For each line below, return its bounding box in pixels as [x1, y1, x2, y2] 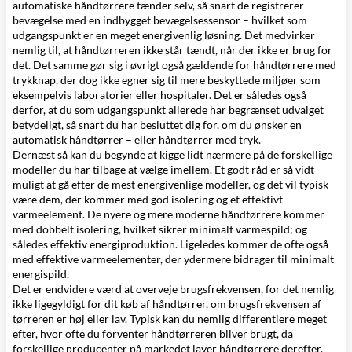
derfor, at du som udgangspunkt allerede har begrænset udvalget [13, 103, 324, 116]
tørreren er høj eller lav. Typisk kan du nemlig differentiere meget [13, 312, 327, 325]
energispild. [13, 267, 69, 280]
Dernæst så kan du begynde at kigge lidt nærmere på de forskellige [13, 148, 332, 161]
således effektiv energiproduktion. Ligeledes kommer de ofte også [13, 237, 328, 251]
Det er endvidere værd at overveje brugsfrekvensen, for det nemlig [13, 282, 334, 295]
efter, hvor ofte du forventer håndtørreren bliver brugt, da [13, 327, 293, 340]
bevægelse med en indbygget [13, 13, 153, 27]
